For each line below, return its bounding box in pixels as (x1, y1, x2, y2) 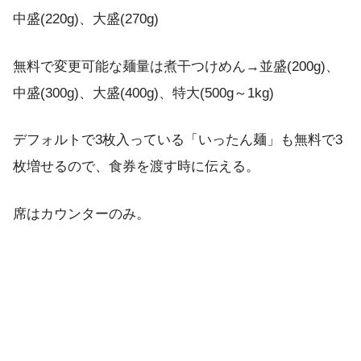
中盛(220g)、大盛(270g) (13, 11, 159, 27)
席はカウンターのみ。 (13, 206, 150, 222)
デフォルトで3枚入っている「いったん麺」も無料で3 (13, 132, 342, 148)
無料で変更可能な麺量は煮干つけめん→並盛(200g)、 (13, 58, 339, 74)
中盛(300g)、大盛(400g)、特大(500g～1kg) (13, 85, 274, 101)
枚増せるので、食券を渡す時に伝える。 (13, 159, 259, 175)
